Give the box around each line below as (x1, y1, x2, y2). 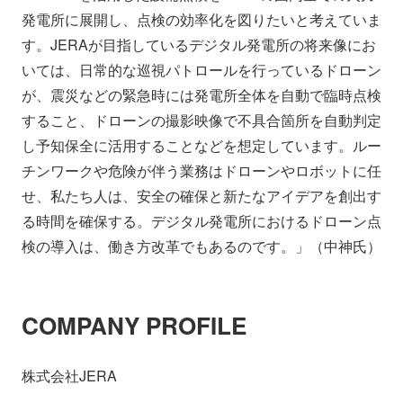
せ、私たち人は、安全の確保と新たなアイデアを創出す (22, 184, 381, 206)
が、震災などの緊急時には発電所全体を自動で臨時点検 (22, 84, 381, 105)
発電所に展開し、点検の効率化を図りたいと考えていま (22, 8, 381, 30)
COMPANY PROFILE (22, 308, 246, 342)
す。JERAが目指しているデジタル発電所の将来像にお (22, 33, 376, 55)
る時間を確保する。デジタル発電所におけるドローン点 (22, 210, 381, 231)
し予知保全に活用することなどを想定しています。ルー (22, 134, 381, 156)
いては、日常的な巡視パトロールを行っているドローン (22, 58, 381, 80)
